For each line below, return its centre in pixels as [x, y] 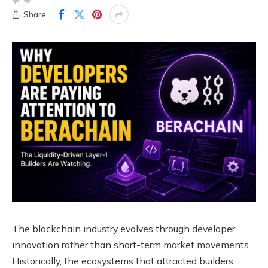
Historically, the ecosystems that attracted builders [123, 261]
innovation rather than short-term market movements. [131, 244]
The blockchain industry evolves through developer [124, 228]
